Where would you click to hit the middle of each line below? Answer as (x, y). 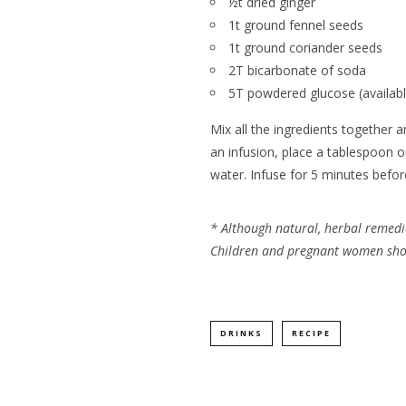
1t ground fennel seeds (296, 24)
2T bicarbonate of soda (297, 70)
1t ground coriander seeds (305, 47)
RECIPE (311, 333)
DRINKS (242, 333)
